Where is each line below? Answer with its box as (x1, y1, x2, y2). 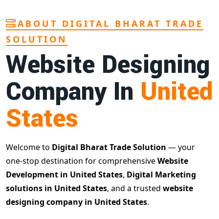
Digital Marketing (127, 169, 196, 180)
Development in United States (6, 169, 123, 180)
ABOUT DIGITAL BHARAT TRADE (18, 18, 203, 29)
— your (166, 142, 195, 153)
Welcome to (6, 142, 52, 153)
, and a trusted (107, 183, 163, 194)
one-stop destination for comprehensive (6, 155, 157, 166)
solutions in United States (6, 183, 107, 194)
